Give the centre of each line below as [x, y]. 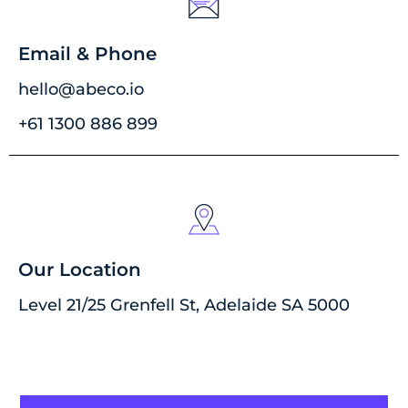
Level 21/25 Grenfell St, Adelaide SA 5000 [184, 305]
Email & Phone [87, 53]
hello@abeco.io [81, 89]
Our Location [80, 269]
